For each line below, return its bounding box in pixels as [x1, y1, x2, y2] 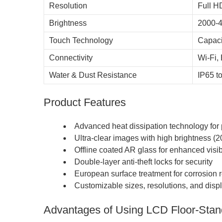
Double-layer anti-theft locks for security [74, 157, 213, 166]
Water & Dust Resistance [49, 70, 137, 79]
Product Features [44, 96, 126, 109]
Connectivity [49, 53, 93, 62]
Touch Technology [49, 36, 113, 45]
